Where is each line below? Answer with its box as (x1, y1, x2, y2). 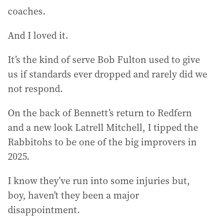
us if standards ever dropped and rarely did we (8, 67, 207, 81)
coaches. (8, 4, 46, 18)
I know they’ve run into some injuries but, (8, 174, 190, 187)
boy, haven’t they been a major (8, 188, 139, 202)
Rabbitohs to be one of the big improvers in (8, 135, 197, 149)
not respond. (8, 82, 63, 95)
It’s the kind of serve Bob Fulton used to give (8, 53, 200, 66)
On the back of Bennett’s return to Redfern (8, 106, 192, 120)
